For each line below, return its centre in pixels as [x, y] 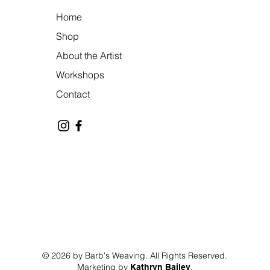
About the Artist [89, 55]
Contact [73, 94]
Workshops [80, 74]
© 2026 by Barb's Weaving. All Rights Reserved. [135, 255]
